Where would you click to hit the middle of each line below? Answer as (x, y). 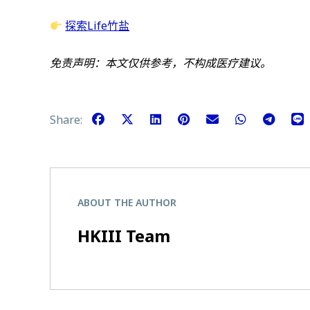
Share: (67, 119)
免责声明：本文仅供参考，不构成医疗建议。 (161, 63)
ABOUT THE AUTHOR (127, 202)
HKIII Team (124, 235)
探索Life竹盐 (98, 26)
